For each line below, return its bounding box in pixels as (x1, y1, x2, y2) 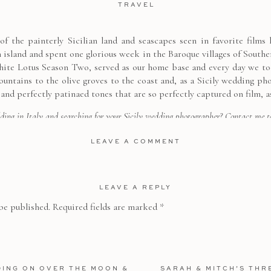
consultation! (113, 124, 158, 136)
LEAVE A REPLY (99, 183, 172, 191)
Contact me (224, 111, 264, 123)
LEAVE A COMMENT (91, 137, 181, 145)
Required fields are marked (53, 201, 160, 213)
